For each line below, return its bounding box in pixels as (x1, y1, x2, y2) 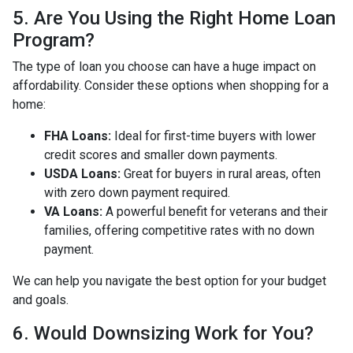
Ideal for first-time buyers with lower (111, 128, 316, 143)
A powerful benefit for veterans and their (102, 203, 328, 219)
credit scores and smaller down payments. (44, 147, 277, 162)
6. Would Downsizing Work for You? (13, 321, 314, 344)
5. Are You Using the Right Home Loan (13, 6, 336, 29)
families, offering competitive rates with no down (44, 222, 314, 238)
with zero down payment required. (44, 184, 230, 200)
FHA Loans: (44, 128, 111, 143)
